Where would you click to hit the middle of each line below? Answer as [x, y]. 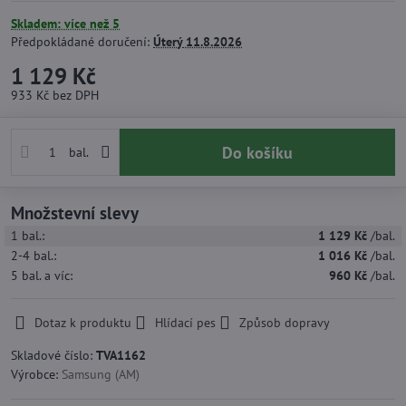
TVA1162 [121, 355]
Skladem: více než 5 [65, 24]
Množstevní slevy [75, 213]
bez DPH [76, 95]
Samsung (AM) [101, 374]
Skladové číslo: [53, 355]
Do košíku [262, 152]
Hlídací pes [185, 323]
